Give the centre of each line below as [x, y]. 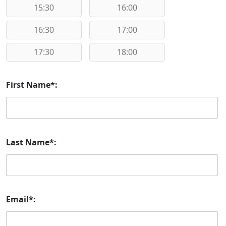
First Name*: [32, 85]
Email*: [21, 200]
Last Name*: [31, 142]
